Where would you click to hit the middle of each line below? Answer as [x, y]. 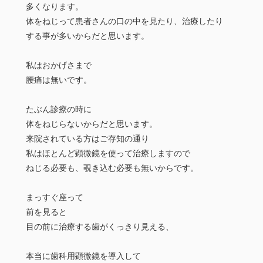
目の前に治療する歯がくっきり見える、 [100, 227]
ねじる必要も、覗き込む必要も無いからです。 [112, 168]
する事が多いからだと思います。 [87, 36]
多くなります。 [55, 7]
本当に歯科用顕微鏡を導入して [83, 256]
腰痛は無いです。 [59, 80]
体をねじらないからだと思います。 [92, 124]
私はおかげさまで [59, 65]
